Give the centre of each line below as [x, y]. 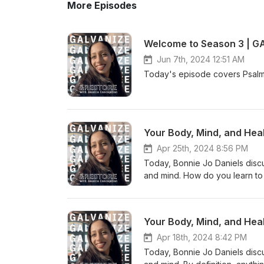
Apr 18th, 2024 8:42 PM [202, 237]
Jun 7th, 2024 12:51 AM [201, 59]
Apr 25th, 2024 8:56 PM [202, 148]
